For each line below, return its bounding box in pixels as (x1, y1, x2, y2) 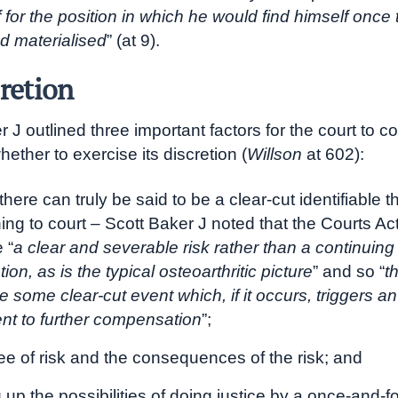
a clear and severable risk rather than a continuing (13, 238, 394, 258)
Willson (247, 145, 302, 164)
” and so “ (313, 262, 385, 282)
